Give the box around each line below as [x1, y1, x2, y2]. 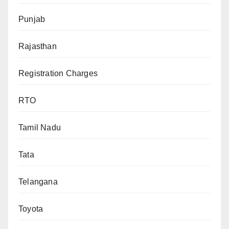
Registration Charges [18, 69, 98, 78]
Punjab [18, 15, 45, 24]
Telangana [18, 177, 58, 187]
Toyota [18, 204, 43, 214]
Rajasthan [18, 42, 57, 51]
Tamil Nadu [18, 123, 61, 132]
